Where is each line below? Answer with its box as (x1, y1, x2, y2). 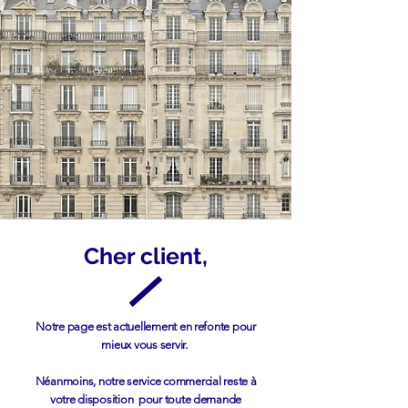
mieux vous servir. (101, 338, 190, 352)
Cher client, (84, 242, 208, 270)
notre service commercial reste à (96, 374, 257, 388)
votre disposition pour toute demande (49, 393, 242, 406)
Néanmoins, (35, 374, 97, 388)
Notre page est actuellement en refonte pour (36, 320, 256, 333)
